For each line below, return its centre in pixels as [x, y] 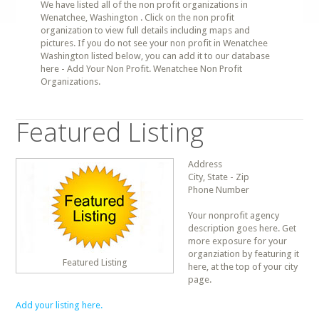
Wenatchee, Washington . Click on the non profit [138, 17]
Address [205, 164]
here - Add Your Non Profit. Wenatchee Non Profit [142, 69]
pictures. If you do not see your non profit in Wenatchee [155, 43]
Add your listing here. [59, 305]
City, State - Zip [219, 177]
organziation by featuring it [244, 254]
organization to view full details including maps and [146, 30]
